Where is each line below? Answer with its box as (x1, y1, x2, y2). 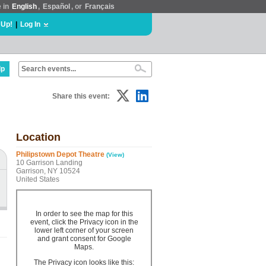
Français (85, 2, 115, 11)
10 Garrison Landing (16, 159, 83, 167)
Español (43, 2, 70, 11)
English (12, 2, 37, 11)
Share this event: (52, 92, 110, 100)
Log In (20, 20, 40, 28)
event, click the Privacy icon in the (30, 218, 138, 226)
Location (16, 131, 61, 143)
